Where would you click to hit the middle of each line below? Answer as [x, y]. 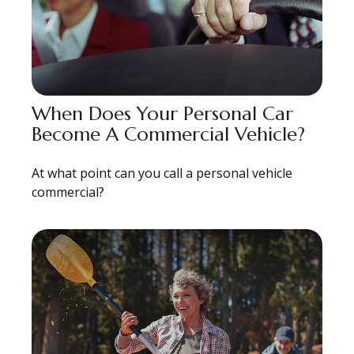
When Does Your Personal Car [162, 113]
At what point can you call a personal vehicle [162, 173]
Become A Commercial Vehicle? [168, 134]
